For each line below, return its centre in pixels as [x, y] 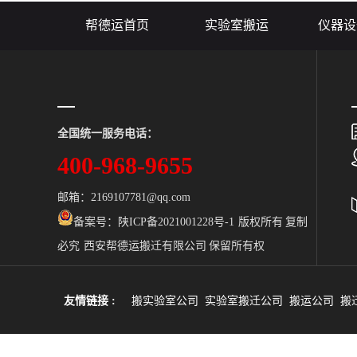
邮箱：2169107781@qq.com [124, 197]
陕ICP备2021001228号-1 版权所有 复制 [213, 222]
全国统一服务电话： [108, 133]
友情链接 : [90, 300]
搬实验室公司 [165, 300]
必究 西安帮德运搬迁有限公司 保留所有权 [161, 245]
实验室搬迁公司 [244, 300]
